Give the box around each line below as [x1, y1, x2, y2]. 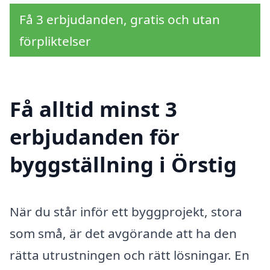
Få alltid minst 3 [10, 95, 177, 124]
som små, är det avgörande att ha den [10, 225, 237, 242]
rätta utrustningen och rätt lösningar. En [10, 246, 250, 264]
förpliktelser [19, 32, 91, 49]
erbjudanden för [10, 122, 180, 151]
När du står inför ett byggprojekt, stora [10, 203, 242, 221]
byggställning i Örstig [10, 150, 237, 179]
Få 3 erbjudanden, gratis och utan [19, 10, 220, 28]
